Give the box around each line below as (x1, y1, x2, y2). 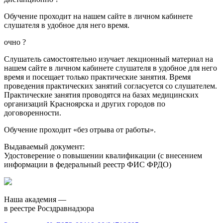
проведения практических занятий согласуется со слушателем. (4, 81, 217, 90)
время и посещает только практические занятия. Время (4, 72, 191, 81)
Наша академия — (4, 195, 66, 204)
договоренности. (4, 108, 61, 117)
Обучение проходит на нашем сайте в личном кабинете (4, 11, 193, 20)
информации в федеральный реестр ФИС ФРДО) (4, 160, 171, 169)
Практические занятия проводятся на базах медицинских (4, 90, 199, 99)
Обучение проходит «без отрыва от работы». (4, 125, 156, 134)
